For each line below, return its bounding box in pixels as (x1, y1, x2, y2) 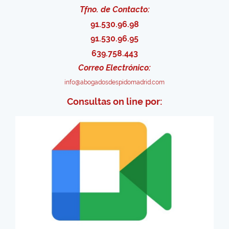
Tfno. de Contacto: (79, 5, 150, 15)
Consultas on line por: (67, 96, 162, 107)
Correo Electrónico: (78, 63, 151, 73)
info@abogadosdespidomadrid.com (64, 78, 165, 86)
